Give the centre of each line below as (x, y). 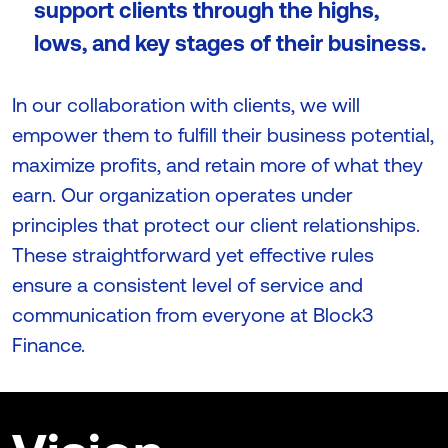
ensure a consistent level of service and (187, 284)
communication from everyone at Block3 (192, 314)
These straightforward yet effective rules (193, 254)
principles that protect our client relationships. (216, 224)
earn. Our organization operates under (182, 194)
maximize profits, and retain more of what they (217, 164)
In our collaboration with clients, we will (186, 104)
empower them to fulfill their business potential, (223, 134)
